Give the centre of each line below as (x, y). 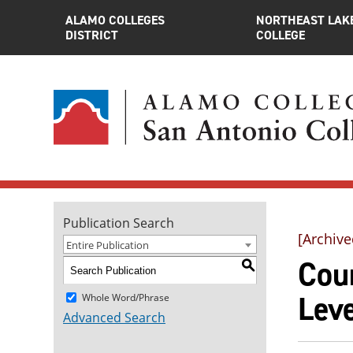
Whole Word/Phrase (126, 297)
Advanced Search (114, 318)
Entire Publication (108, 245)
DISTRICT (92, 35)
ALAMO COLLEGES (115, 20)
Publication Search (119, 223)
